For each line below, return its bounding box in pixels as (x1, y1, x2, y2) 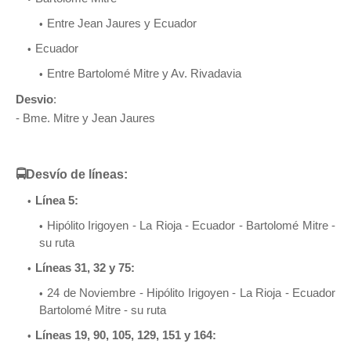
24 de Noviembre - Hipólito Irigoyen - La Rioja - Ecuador (47, 285, 335, 299)
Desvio (16, 92, 53, 106)
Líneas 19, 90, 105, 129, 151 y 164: (35, 327, 219, 342)
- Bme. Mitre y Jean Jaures (16, 110, 155, 125)
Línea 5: (35, 193, 81, 207)
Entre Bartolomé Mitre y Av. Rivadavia (47, 66, 241, 80)
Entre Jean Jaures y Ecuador (47, 16, 197, 30)
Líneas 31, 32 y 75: (35, 260, 138, 274)
